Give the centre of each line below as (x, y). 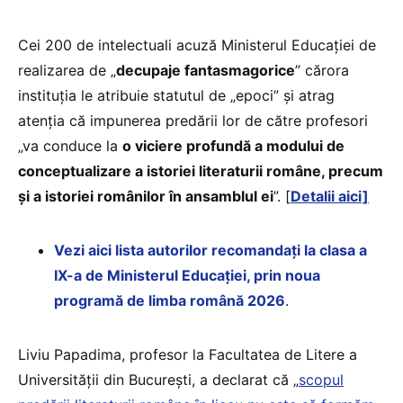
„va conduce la (70, 146)
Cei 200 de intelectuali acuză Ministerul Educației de (197, 45)
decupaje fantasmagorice (206, 71)
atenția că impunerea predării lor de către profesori (193, 121)
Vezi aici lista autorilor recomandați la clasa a (210, 251)
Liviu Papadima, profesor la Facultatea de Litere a (188, 355)
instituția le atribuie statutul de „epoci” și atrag (176, 96)
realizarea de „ (67, 71)
